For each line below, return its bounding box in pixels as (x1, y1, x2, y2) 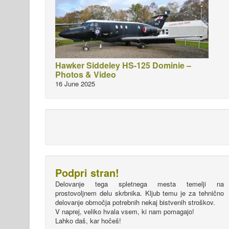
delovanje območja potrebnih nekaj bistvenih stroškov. (55, 197, 215, 207)
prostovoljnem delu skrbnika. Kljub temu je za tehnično (55, 188, 224, 198)
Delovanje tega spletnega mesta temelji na (55, 179, 224, 189)
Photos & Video (55, 68, 116, 80)
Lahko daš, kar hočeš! (55, 216, 121, 225)
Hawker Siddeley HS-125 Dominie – (55, 59, 191, 71)
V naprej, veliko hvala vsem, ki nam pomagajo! (55, 207, 194, 216)
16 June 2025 (55, 79, 95, 88)
